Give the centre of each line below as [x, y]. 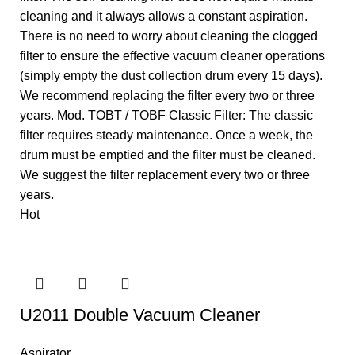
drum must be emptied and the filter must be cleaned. [168, 155]
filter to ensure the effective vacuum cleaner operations [172, 55]
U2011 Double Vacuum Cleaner [140, 315]
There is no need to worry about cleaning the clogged [169, 36]
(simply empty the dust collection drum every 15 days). [171, 75]
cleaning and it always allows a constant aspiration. [164, 16]
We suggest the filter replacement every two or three [165, 174]
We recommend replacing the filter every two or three [167, 95]
